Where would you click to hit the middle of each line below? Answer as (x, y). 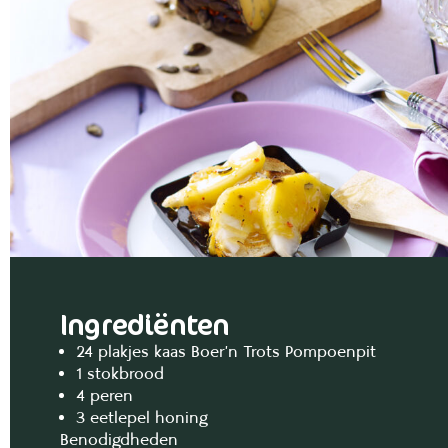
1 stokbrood (120, 374)
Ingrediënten (145, 324)
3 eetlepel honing (142, 418)
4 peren (104, 396)
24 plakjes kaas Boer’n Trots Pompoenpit (226, 352)
